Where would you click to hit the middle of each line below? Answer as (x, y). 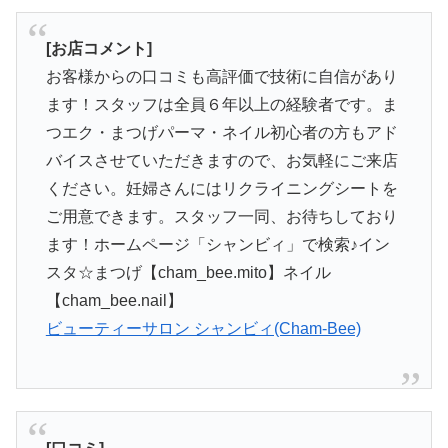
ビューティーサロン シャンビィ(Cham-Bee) (203, 329)
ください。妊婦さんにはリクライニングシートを (221, 189)
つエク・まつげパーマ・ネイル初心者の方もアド (221, 133)
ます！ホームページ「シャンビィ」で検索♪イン (217, 245)
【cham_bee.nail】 (114, 301)
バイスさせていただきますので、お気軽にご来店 (221, 161)
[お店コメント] (98, 49)
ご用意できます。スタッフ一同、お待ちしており (221, 217)
